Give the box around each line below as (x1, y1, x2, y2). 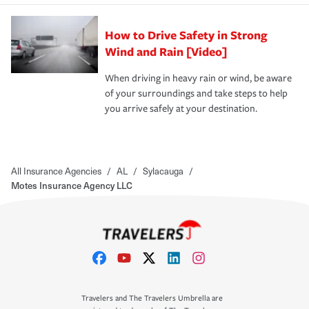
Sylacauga (143, 163, 183, 177)
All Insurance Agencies (11, 163, 101, 177)
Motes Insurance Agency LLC (11, 178, 132, 192)
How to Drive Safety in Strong (105, 26, 268, 43)
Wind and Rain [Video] (105, 43, 227, 59)
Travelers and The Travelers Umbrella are (81, 294, 223, 303)
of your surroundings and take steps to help (105, 87, 288, 99)
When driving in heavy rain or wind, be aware (105, 72, 292, 84)
